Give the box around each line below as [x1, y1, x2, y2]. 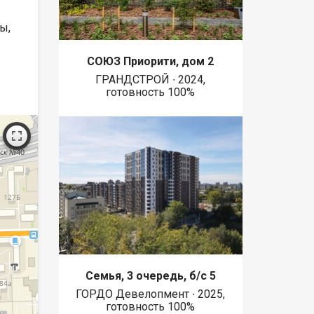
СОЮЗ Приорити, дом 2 [87, 54, 214, 68]
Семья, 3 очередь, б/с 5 [85, 269, 216, 283]
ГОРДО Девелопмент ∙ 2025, [76, 287, 226, 301]
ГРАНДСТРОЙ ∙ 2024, [95, 72, 206, 86]
